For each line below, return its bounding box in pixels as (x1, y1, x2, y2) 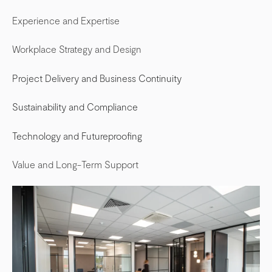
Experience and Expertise (12, 14, 120, 26)
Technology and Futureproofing (12, 129, 142, 141)
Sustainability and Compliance (12, 101, 138, 113)
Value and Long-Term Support (12, 158, 138, 170)
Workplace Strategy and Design (12, 43, 141, 55)
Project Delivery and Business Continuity (12, 72, 182, 84)
